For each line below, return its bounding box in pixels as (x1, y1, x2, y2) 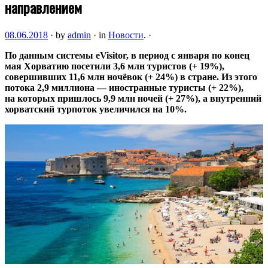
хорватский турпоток (5, 103, 99, 114)
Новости (108, 29, 144, 40)
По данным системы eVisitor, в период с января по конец (5, 50, 249, 60)
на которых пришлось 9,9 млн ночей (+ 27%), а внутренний (5, 93, 261, 103)
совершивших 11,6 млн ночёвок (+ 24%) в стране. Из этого (5, 71, 257, 82)
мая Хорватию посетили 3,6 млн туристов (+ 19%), (5, 60, 224, 71)
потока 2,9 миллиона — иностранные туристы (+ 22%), (5, 82, 243, 93)
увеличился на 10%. (99, 103, 187, 114)
